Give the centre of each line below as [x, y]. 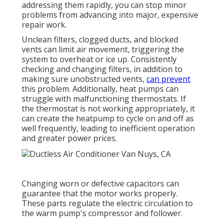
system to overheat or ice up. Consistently [99, 59]
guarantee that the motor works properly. [100, 193]
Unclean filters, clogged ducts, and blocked [100, 40]
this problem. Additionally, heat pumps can [100, 89]
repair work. [44, 25]
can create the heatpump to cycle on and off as [108, 119]
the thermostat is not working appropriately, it [108, 109]
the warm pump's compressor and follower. [102, 213]
